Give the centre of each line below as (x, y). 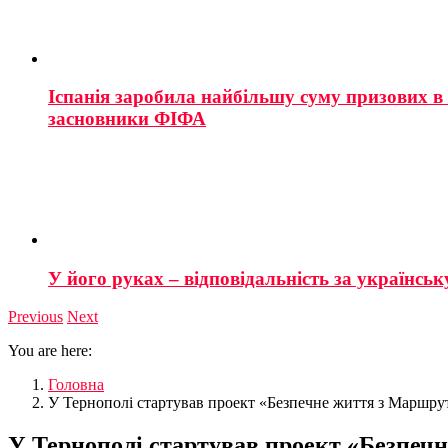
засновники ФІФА (127, 119)
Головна (76, 385)
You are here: (50, 351)
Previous (35, 317)
